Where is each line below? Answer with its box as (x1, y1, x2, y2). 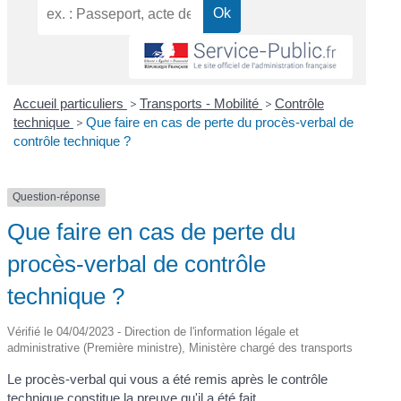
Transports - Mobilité (139, 96, 262, 112)
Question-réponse (13, 191, 101, 204)
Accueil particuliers (13, 96, 127, 112)
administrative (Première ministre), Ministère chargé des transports (7, 340, 354, 354)
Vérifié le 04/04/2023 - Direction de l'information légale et (7, 324, 300, 338)
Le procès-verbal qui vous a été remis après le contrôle (7, 371, 328, 387)
